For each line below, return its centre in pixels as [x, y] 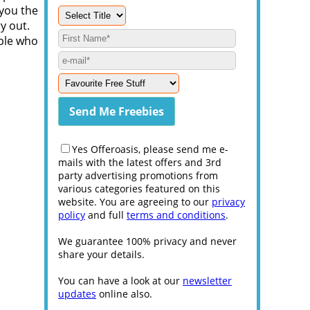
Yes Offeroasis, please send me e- [150, 149]
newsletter [207, 281]
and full [106, 215]
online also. [124, 294]
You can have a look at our [120, 281]
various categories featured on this [139, 189]
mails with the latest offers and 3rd [140, 162]
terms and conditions [176, 215]
